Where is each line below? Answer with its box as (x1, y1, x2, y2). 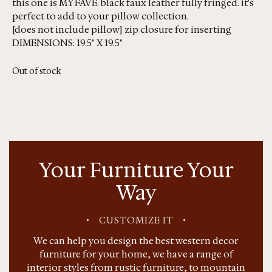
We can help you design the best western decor (33, 234, 239, 248)
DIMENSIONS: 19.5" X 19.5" (12, 36, 123, 49)
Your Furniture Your (38, 156, 234, 185)
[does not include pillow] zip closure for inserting (12, 22, 231, 36)
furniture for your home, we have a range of (39, 248, 233, 261)
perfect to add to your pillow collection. (12, 9, 189, 22)
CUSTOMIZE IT (98, 214, 174, 227)
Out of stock (12, 65, 61, 76)
